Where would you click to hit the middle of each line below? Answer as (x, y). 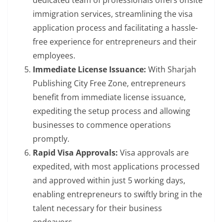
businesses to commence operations (102, 125)
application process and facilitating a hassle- (115, 28)
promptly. (52, 139)
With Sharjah (172, 70)
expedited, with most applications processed (116, 167)
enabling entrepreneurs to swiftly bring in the (117, 194)
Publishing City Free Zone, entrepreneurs (109, 83)
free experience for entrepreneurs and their (115, 42)
